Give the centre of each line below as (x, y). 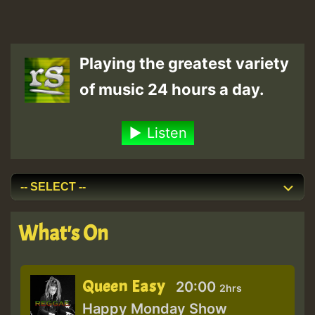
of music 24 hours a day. (172, 89)
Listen (167, 133)
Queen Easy (124, 287)
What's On (64, 233)
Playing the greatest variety (184, 63)
